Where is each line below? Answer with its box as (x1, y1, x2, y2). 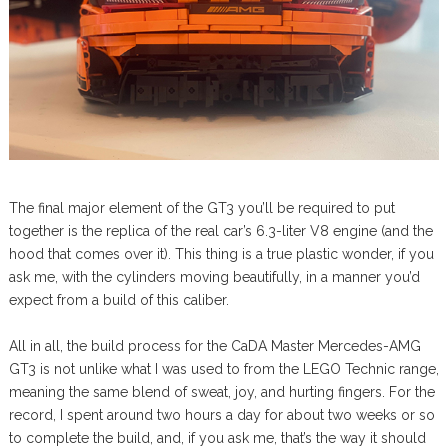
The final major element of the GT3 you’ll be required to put (8, 199, 395, 216)
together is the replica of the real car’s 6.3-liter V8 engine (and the (8, 222, 433, 239)
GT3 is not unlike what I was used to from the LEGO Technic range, (8, 360, 439, 377)
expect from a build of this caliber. (8, 291, 229, 308)
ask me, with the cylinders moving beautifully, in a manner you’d (8, 268, 420, 285)
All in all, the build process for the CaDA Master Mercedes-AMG (8, 337, 421, 354)
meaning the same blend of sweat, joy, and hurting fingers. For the (8, 383, 435, 400)
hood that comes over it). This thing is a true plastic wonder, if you (8, 245, 434, 262)
